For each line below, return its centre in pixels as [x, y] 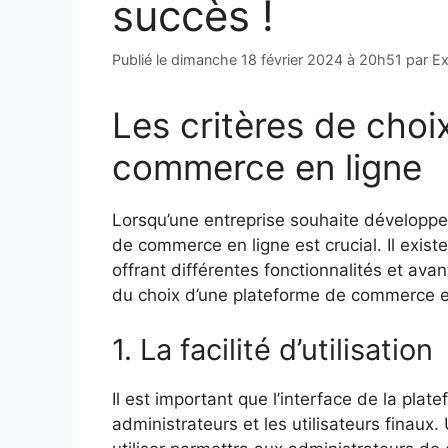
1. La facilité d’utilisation [272, 350]
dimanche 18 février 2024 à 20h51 [286, 59]
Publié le [141, 59]
